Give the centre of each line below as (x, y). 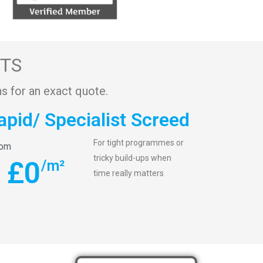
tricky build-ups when (133, 158)
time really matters (129, 173)
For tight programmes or (139, 143)
